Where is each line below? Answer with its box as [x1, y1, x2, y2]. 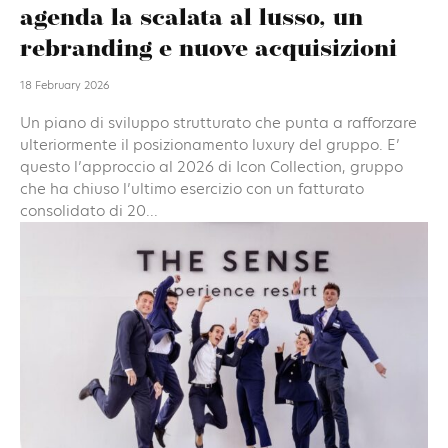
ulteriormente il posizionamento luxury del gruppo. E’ [20, 134, 400, 156]
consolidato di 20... [20, 200, 158, 222]
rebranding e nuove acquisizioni [20, 38, 397, 63]
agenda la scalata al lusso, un [20, 7, 363, 32]
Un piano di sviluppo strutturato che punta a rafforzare [20, 112, 417, 134]
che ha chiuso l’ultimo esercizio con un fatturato [20, 178, 364, 200]
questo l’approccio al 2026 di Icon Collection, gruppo [20, 156, 403, 178]
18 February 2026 [20, 77, 110, 94]
